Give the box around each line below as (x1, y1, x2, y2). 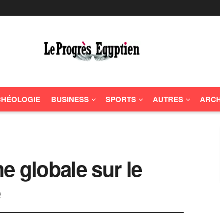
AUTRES (153, 94, 183, 105)
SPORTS (106, 94, 136, 105)
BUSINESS (51, 94, 89, 105)
